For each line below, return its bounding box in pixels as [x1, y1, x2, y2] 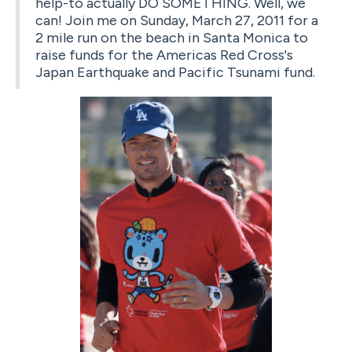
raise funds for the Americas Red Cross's [35, 46, 293, 64]
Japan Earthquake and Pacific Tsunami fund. [35, 63, 315, 81]
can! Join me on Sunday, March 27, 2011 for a [35, 11, 318, 29]
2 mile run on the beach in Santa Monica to [35, 28, 308, 46]
